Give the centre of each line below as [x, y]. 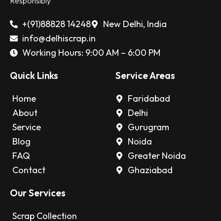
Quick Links [34, 75]
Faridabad [149, 98]
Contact [29, 170]
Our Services [38, 193]
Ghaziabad [150, 170]
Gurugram [148, 127]
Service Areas [145, 75]
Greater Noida [157, 156]
